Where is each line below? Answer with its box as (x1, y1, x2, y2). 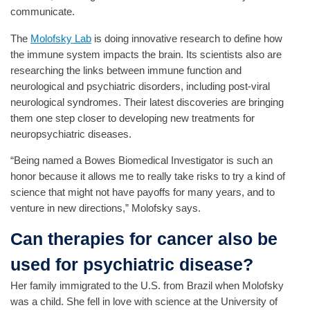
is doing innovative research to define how (91, 32, 282, 44)
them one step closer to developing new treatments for (10, 111, 255, 124)
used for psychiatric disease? (10, 255, 253, 275)
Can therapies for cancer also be (10, 229, 277, 249)
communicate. (10, 6, 75, 18)
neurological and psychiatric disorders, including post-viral (10, 80, 270, 92)
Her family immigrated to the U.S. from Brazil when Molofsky (10, 280, 284, 292)
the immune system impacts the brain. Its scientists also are (10, 48, 282, 60)
